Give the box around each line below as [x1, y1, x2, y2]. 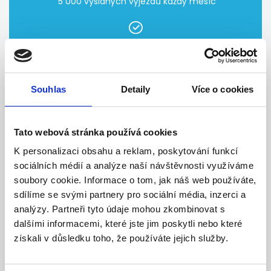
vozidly [121, 116, 150, 128]
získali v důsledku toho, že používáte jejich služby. [14, 233, 228, 243]
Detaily [120, 83, 151, 94]
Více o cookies [191, 83, 254, 94]
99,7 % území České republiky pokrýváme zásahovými [20, 105, 251, 117]
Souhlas [31, 83, 66, 94]
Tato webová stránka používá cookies [14, 126, 177, 137]
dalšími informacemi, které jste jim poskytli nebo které [14, 218, 243, 229]
